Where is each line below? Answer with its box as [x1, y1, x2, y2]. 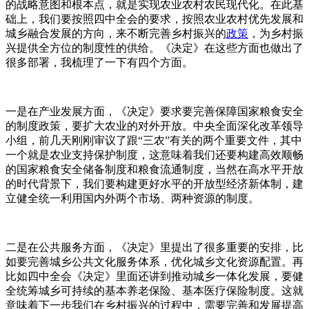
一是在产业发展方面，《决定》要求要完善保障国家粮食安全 [6, 105, 303, 117]
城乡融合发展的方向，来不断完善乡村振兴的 [6, 27, 226, 39]
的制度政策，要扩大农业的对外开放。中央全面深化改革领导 [6, 119, 303, 132]
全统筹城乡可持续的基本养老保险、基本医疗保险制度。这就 [6, 284, 303, 297]
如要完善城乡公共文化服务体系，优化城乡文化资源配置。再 [6, 255, 303, 268]
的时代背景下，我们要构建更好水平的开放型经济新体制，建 [6, 177, 303, 190]
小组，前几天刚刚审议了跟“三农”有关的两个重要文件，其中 [6, 134, 302, 146]
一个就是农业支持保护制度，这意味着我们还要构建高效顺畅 [6, 148, 303, 161]
